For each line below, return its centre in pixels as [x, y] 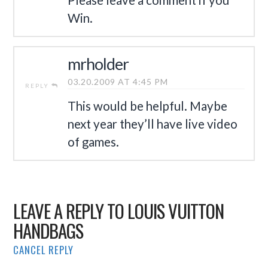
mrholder [98, 63]
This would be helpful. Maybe [148, 106]
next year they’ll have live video [153, 124]
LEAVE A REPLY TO [71, 210]
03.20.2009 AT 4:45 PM [118, 81]
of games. [94, 141]
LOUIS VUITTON [176, 210]
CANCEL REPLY [44, 249]
